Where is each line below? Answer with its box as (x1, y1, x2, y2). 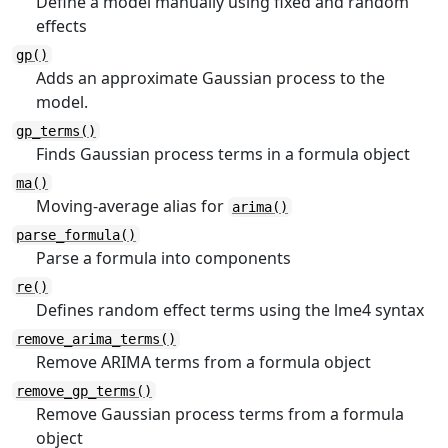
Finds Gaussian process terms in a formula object (36, 143, 410, 165)
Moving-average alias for (36, 195, 228, 217)
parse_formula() (16, 227, 136, 243)
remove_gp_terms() (16, 383, 152, 399)
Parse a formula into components (36, 247, 291, 269)
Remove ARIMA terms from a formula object (36, 351, 371, 373)
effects (36, 15, 87, 37)
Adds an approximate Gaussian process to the (36, 67, 385, 89)
